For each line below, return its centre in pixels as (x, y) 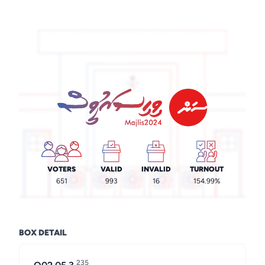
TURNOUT (206, 169)
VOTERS (62, 169)
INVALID (156, 169)
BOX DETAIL (43, 233)
